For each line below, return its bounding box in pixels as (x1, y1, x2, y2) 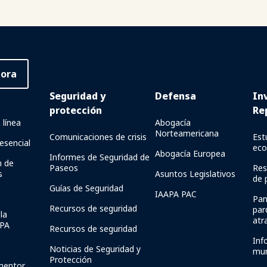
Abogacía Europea (154, 148, 225, 159)
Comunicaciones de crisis (49, 131, 147, 142)
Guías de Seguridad (49, 182, 123, 194)
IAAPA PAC (154, 188, 197, 200)
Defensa (154, 89, 196, 103)
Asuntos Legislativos (154, 168, 235, 179)
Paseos (49, 162, 78, 173)
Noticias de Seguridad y (49, 243, 141, 254)
